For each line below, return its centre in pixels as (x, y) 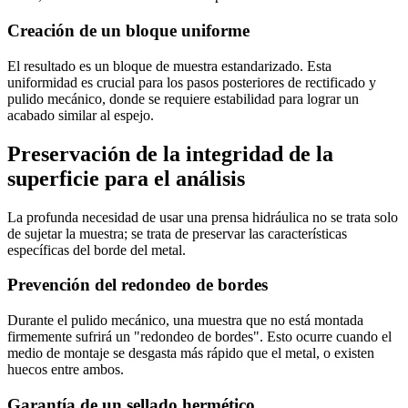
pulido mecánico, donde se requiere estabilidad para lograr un (183, 98)
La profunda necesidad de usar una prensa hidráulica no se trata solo (203, 217)
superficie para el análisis (126, 178)
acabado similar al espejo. (81, 115)
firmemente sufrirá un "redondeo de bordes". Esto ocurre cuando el (199, 337)
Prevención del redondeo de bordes (138, 285)
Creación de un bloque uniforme (128, 31)
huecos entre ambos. (66, 369)
